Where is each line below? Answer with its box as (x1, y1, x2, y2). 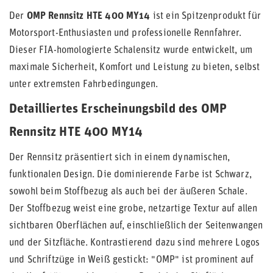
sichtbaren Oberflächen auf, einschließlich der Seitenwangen (9, 221, 263, 231)
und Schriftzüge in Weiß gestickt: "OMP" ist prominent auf (9, 255, 254, 265)
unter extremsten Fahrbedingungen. (9, 80, 158, 90)
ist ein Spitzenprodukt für (150, 12, 261, 21)
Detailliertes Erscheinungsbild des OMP (9, 103, 227, 116)
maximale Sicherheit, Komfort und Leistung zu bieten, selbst (9, 63, 260, 73)
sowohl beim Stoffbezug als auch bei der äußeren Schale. (9, 187, 247, 197)
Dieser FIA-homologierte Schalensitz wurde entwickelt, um (9, 46, 252, 55)
